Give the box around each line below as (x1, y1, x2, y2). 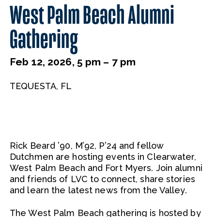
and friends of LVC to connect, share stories (10, 174, 195, 185)
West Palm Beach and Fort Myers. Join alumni (10, 163, 202, 173)
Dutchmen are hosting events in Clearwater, (10, 152, 196, 162)
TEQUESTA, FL (10, 81, 72, 92)
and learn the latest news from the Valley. (10, 185, 187, 196)
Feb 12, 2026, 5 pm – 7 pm (10, 56, 136, 68)
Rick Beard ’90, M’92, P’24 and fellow (10, 140, 164, 151)
